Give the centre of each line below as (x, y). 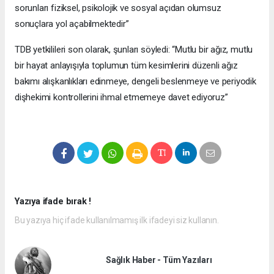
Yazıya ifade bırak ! (53, 202)
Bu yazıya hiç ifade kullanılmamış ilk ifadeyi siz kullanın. (117, 220)
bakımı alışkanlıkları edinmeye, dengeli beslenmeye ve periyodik (135, 81)
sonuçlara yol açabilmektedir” (72, 24)
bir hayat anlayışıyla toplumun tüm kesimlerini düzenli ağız (126, 65)
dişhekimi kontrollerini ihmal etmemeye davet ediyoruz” (121, 97)
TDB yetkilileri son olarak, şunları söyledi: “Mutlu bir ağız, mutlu (134, 50)
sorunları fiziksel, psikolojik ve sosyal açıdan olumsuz (118, 8)
